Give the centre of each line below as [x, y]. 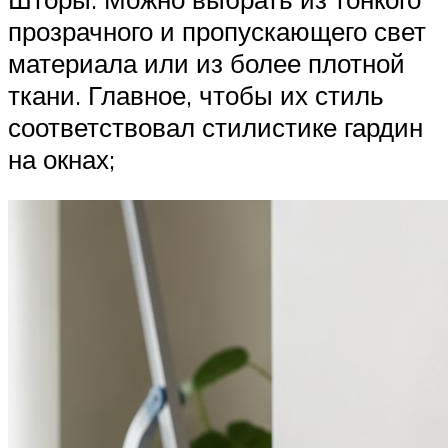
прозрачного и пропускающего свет [217, 30]
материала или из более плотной [206, 62]
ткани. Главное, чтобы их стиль [196, 94]
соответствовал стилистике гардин [215, 126]
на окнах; [61, 158]
